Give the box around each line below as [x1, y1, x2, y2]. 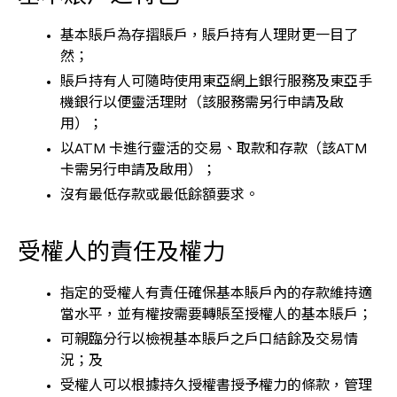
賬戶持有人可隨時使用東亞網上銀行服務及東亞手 [60, 75, 372, 90]
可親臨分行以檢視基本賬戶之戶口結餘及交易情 [60, 332, 358, 347]
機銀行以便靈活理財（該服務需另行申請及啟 [60, 97, 344, 111]
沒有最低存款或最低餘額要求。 [60, 189, 259, 203]
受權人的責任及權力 [18, 242, 225, 265]
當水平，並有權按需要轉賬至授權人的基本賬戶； [60, 307, 372, 323]
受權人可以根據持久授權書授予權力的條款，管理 [60, 378, 372, 393]
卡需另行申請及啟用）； [60, 164, 216, 178]
